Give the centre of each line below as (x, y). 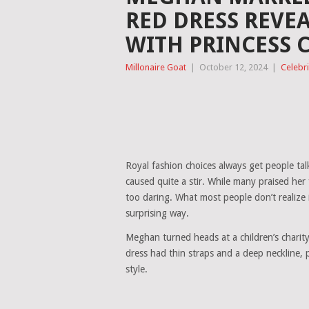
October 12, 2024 (233, 67)
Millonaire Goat (156, 67)
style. (137, 269)
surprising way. (157, 213)
